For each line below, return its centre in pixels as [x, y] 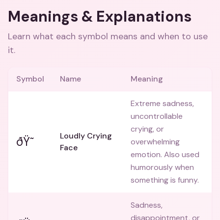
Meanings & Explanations [100, 16]
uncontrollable [157, 116]
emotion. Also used [165, 154]
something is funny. [165, 180]
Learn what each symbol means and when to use [108, 36]
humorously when [162, 167]
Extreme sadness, [162, 103]
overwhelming [155, 142]
